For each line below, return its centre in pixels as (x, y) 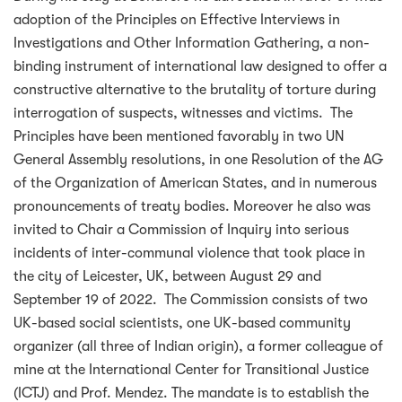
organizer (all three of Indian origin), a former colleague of (198, 347)
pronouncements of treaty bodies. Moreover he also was (192, 207)
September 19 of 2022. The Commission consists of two (191, 300)
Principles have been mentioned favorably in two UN (179, 137)
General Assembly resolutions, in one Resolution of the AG (198, 160)
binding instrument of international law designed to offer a (200, 67)
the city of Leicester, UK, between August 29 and (167, 277)
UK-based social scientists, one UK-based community (182, 323)
